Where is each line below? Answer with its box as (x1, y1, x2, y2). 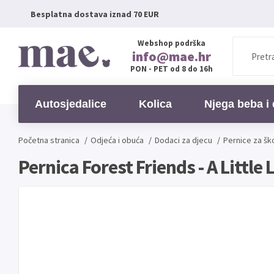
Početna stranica (18, 135, 80, 146)
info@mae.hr (131, 48, 211, 65)
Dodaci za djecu (155, 135, 212, 146)
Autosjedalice (34, 98, 106, 110)
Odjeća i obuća (91, 135, 144, 146)
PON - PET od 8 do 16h (130, 64, 213, 74)
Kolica (139, 98, 172, 110)
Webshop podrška (137, 38, 206, 48)
